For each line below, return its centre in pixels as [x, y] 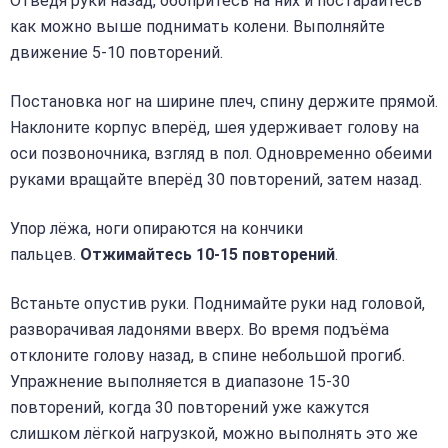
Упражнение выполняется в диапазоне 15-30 [180, 382]
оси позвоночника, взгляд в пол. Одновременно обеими [221, 153]
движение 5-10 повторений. [116, 52]
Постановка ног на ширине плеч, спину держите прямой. [224, 101]
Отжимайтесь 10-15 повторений [207, 254]
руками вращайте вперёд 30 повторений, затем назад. [216, 179]
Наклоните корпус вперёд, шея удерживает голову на [214, 127]
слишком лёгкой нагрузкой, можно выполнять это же [214, 434]
